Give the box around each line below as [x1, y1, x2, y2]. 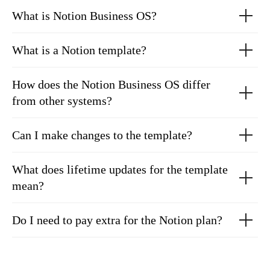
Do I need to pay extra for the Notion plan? [12, 213, 222, 227]
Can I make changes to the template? [12, 128, 192, 142]
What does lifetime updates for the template [12, 163, 228, 176]
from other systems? [12, 94, 112, 107]
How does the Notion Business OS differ [12, 78, 210, 91]
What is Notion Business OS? [12, 9, 157, 22]
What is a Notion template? [12, 43, 146, 57]
